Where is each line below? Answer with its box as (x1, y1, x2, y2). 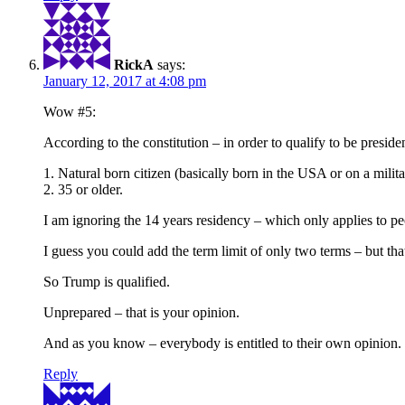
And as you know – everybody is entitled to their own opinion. (43, 334, 401, 351)
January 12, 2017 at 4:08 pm (43, 72, 206, 89)
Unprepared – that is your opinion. (43, 304, 240, 320)
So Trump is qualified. (43, 273, 170, 289)
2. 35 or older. (43, 181, 123, 197)
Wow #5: (43, 103, 96, 119)
